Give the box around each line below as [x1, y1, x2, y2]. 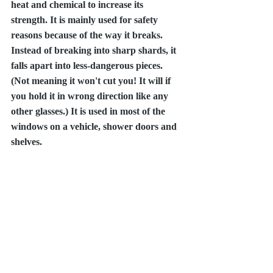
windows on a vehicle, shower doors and [11, 121, 179, 132]
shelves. [11, 136, 44, 147]
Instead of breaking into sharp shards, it [11, 45, 179, 55]
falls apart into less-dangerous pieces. [11, 60, 165, 71]
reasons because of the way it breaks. [11, 30, 165, 40]
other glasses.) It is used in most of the [11, 106, 168, 116]
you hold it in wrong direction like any [11, 91, 171, 101]
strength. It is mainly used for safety [11, 15, 160, 25]
